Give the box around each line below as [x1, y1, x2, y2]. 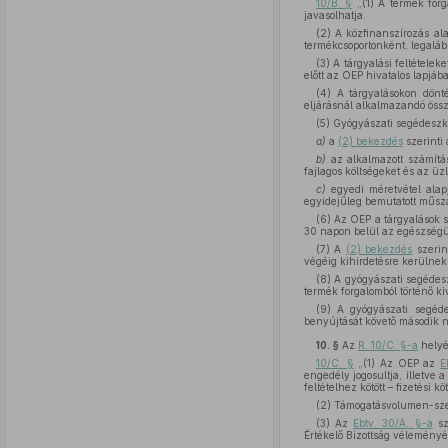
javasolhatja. [303, 9, 366, 21]
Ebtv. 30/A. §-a [353, 417, 433, 429]
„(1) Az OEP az [353, 357, 441, 369]
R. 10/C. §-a [357, 339, 418, 351]
